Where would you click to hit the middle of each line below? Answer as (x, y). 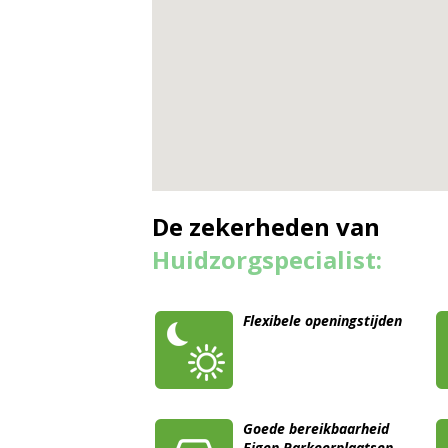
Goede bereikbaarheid (316, 429)
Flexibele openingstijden (322, 321)
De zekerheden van (266, 227)
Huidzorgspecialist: (267, 260)
